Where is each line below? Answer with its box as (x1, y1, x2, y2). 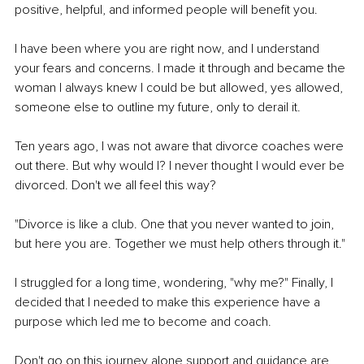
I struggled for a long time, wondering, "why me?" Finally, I (15, 275, 336, 292)
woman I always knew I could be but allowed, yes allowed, (15, 80, 346, 97)
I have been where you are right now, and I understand (15, 41, 323, 58)
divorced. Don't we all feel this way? (15, 177, 216, 194)
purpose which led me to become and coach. (15, 314, 271, 331)
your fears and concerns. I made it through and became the (15, 60, 349, 77)
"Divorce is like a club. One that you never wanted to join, (15, 216, 337, 233)
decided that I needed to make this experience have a (15, 294, 323, 311)
